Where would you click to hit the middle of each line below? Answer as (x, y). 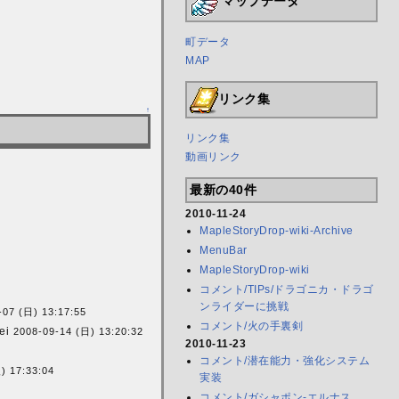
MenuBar (224, 251)
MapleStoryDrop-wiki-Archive (277, 231)
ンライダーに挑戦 (244, 307)
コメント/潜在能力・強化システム (285, 361)
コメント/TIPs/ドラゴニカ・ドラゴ (287, 290)
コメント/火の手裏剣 (252, 326)
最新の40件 (224, 190)
